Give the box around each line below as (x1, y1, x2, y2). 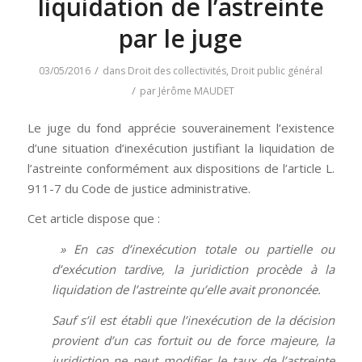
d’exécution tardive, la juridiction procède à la (51, 261, 335, 278)
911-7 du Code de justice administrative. (27, 179, 250, 196)
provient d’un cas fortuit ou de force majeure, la (51, 331, 335, 348)
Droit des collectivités (128, 64, 227, 78)
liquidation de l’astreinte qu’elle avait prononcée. (51, 281, 321, 298)
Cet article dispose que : (27, 210, 160, 227)
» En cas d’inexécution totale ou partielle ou (51, 241, 335, 258)
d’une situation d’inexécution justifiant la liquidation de (27, 139, 335, 156)
